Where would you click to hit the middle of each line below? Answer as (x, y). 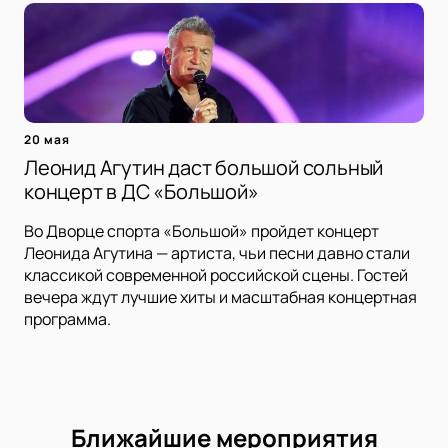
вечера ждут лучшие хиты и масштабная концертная (220, 297)
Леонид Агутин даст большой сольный (204, 168)
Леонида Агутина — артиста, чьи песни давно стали (217, 253)
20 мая (47, 140)
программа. (67, 319)
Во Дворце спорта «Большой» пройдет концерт (201, 231)
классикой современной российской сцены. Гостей (216, 275)
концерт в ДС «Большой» (141, 192)
